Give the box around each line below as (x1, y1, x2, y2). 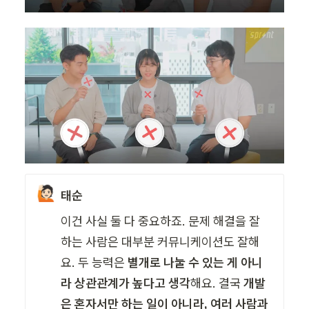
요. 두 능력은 (61, 255, 128, 271)
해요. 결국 (190, 275, 244, 292)
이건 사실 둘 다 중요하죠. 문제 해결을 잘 (61, 213, 261, 230)
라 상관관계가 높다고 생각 (61, 275, 191, 292)
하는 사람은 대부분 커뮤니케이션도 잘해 (61, 234, 260, 250)
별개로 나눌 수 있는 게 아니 (128, 255, 263, 271)
